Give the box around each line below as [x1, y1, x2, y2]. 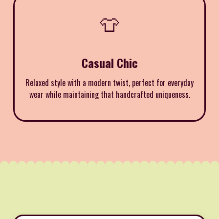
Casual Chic [81, 53, 138, 71]
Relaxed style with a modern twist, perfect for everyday [25, 76, 194, 88]
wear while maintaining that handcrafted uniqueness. [29, 88, 190, 100]
